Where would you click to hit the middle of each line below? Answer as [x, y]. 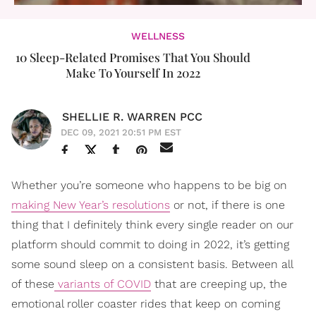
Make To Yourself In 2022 [133, 73]
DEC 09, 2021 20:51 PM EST [121, 132]
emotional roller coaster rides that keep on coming [146, 304]
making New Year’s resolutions [91, 205]
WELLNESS [158, 36]
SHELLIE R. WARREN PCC [132, 117]
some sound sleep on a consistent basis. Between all [152, 264]
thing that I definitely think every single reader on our [152, 225]
